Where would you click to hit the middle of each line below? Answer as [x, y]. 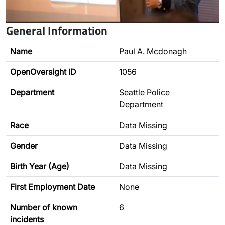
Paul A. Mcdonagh [153, 51]
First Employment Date [52, 187]
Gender [24, 146]
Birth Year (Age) [40, 166]
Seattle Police [144, 92]
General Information [57, 30]
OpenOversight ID [43, 72]
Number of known [44, 207]
